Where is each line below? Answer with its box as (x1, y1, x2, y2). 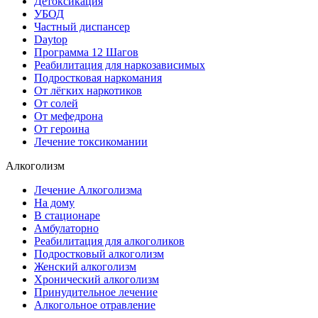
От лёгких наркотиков (34, 84, 142, 97)
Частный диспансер (34, 21, 130, 33)
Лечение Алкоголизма (34, 184, 142, 197)
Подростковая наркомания (34, 72, 162, 84)
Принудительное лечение (34, 286, 158, 299)
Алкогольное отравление (34, 299, 155, 312)
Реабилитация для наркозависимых (34, 59, 205, 72)
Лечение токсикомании (34, 136, 148, 148)
